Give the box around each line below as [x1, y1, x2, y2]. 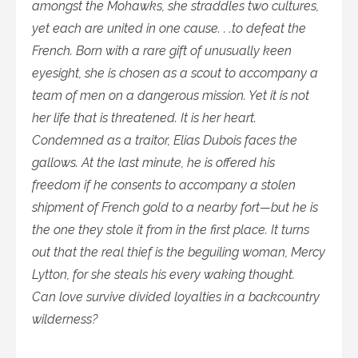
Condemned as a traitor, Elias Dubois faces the [32, 132, 297, 148]
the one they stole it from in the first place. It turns [32, 221, 309, 237]
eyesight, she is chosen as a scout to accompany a [32, 65, 318, 81]
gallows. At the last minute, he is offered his [32, 154, 275, 170]
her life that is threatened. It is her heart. [32, 109, 260, 125]
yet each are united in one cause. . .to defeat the [32, 20, 306, 36]
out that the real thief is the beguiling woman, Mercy [32, 244, 325, 260]
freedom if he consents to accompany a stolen [32, 177, 296, 193]
